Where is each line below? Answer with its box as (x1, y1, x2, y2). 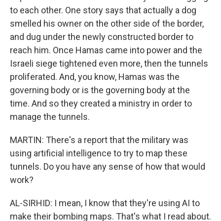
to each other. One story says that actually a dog (10, 5, 196, 15)
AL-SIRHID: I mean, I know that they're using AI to (10, 198, 200, 208)
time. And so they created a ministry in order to (10, 98, 192, 109)
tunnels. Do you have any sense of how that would (10, 161, 205, 172)
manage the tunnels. (10, 111, 90, 122)
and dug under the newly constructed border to (10, 32, 193, 42)
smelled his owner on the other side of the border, (10, 18, 204, 29)
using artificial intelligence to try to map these (10, 148, 187, 158)
